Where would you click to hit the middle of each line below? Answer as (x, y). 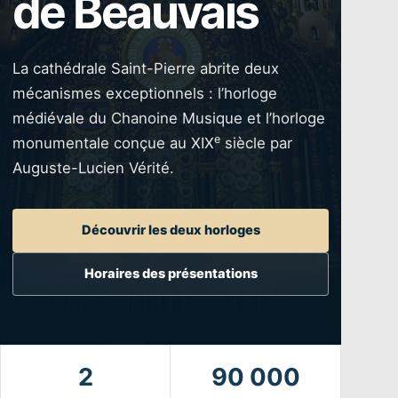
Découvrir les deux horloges (171, 231)
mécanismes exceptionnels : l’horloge (145, 93)
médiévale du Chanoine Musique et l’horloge (169, 118)
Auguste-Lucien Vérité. (93, 167)
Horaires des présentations (171, 274)
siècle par (256, 143)
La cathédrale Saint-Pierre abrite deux (146, 68)
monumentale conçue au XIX (113, 143)
